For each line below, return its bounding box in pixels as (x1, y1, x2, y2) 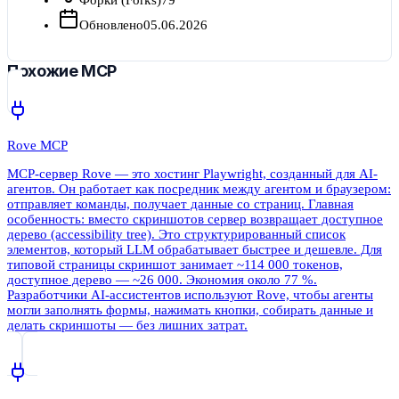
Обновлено (79, 17, 143, 32)
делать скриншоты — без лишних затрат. (7, 317, 248, 332)
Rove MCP (7, 137, 68, 152)
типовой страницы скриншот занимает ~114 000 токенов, (7, 256, 343, 272)
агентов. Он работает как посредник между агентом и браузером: (7, 181, 391, 196)
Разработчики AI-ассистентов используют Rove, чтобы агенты (7, 287, 373, 302)
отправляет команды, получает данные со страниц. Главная (7, 196, 354, 211)
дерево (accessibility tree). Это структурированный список (7, 226, 346, 241)
